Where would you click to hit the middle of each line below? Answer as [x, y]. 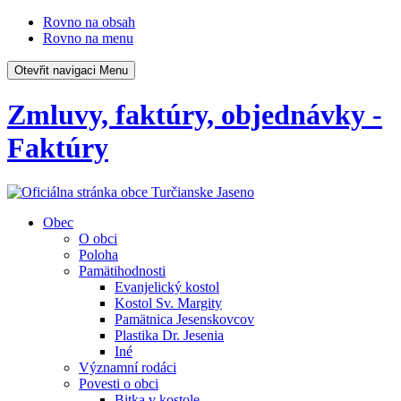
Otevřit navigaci [55, 70]
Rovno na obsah [89, 22]
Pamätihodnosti [122, 270]
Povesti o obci [119, 383]
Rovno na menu [88, 38]
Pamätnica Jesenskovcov [184, 319]
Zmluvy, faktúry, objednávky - [195, 115]
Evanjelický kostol [167, 286]
